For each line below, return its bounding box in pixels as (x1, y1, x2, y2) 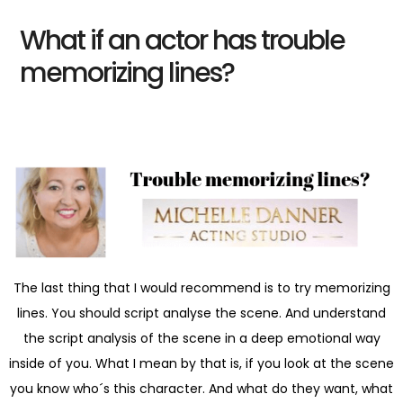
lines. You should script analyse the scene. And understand (17, 303, 386, 322)
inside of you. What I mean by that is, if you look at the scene (9, 354, 394, 372)
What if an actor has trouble (20, 22, 345, 60)
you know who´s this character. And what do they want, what (10, 379, 393, 398)
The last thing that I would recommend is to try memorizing (13, 278, 390, 297)
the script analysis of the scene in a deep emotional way (22, 328, 381, 347)
